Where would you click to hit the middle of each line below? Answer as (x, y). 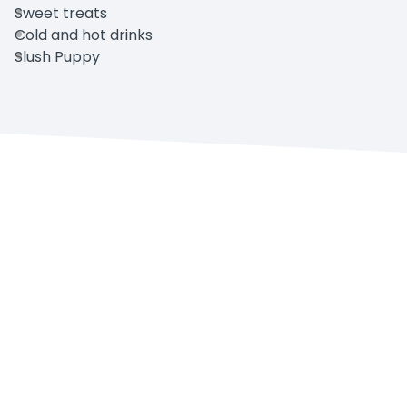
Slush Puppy (57, 57)
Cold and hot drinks (84, 35)
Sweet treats (61, 14)
